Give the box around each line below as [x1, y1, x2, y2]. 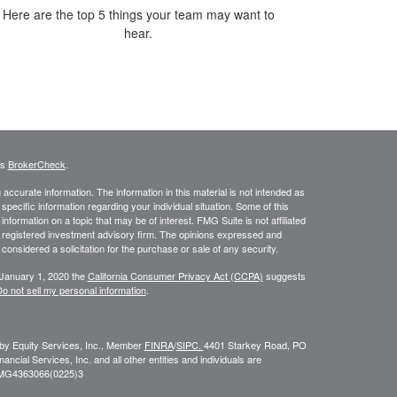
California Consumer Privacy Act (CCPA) [87, 268, 263, 283]
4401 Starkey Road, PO [203, 337, 307, 352]
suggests [262, 268, 306, 283]
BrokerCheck [7, 156, 66, 171]
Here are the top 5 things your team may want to [2, 4, 275, 23]
